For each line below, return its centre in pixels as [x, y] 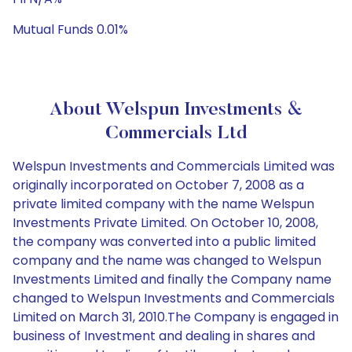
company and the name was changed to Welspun [167, 260]
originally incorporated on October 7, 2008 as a [158, 185]
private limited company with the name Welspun [163, 204]
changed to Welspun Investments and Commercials [174, 298]
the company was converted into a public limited [164, 242]
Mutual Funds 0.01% [70, 29]
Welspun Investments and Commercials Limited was [174, 166]
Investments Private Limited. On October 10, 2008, [165, 223]
